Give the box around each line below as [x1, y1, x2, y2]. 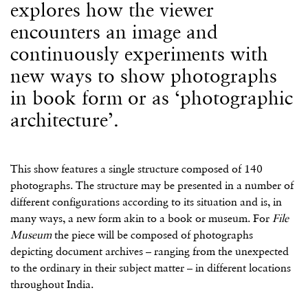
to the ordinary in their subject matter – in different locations [10, 261, 291, 274]
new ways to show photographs [10, 65, 277, 87]
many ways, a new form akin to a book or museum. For [10, 212, 272, 225]
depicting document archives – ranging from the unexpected [10, 245, 289, 258]
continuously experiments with [10, 43, 268, 65]
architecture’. [10, 109, 119, 131]
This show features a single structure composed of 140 [10, 162, 263, 175]
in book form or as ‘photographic [10, 87, 293, 109]
